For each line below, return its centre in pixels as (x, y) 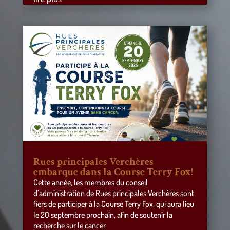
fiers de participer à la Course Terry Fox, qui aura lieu (113, 204)
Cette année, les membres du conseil (90, 182)
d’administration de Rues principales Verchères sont (113, 193)
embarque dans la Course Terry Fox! (113, 172)
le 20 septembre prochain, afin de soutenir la (103, 214)
